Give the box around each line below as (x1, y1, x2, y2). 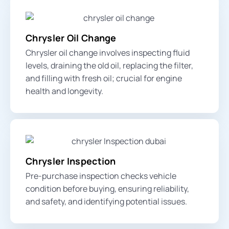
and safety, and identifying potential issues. (26, 195, 187, 207)
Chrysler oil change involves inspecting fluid (26, 47, 190, 58)
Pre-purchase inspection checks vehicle (26, 170, 176, 181)
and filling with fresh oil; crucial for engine (26, 72, 182, 84)
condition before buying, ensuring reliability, (26, 182, 189, 194)
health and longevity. (26, 85, 103, 97)
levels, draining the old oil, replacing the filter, (26, 59, 193, 71)
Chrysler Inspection (26, 154, 116, 167)
